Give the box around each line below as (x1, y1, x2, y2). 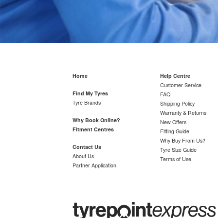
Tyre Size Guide (160, 146, 197, 154)
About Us (73, 152, 94, 160)
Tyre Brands (73, 99, 101, 107)
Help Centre (160, 72, 190, 80)
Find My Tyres (73, 90, 109, 97)
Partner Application (73, 162, 117, 169)
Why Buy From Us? (160, 137, 205, 145)
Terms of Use (160, 155, 191, 163)
